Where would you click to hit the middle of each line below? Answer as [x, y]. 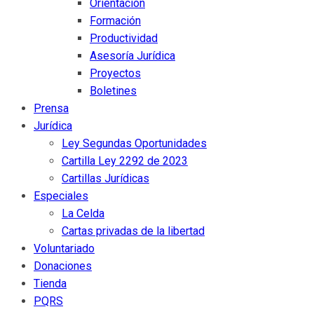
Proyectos [115, 73]
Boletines [113, 90]
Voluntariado [64, 248]
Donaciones [63, 266]
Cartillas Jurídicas [105, 178]
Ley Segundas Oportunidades [134, 143]
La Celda [83, 213]
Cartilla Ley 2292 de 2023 [125, 161]
